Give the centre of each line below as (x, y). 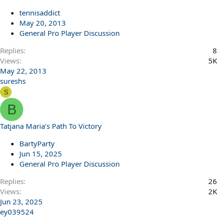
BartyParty (37, 143)
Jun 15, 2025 (41, 154)
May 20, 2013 (43, 23)
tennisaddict (40, 13)
